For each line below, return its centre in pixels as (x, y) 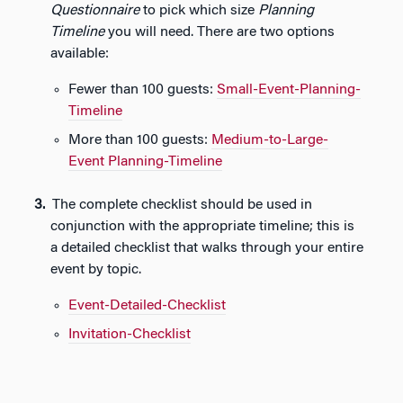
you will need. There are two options (221, 32)
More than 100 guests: (140, 140)
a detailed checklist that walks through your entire (207, 248)
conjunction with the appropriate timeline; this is (202, 227)
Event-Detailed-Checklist (147, 306)
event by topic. (96, 270)
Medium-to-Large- (270, 140)
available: (80, 54)
